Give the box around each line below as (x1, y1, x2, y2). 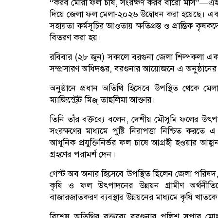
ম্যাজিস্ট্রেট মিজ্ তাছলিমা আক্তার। (50, 94, 155, 106)
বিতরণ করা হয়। (50, 32, 101, 44)
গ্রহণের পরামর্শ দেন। (50, 148, 115, 161)
